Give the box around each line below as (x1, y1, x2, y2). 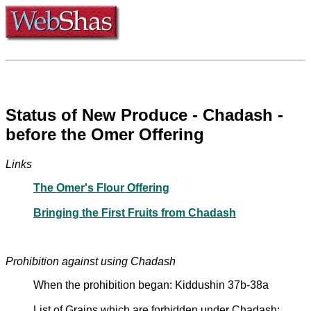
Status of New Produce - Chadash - (6, 105, 283, 124)
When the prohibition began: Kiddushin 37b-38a (33, 278, 269, 291)
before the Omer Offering (6, 124, 204, 144)
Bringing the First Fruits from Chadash (33, 206, 236, 219)
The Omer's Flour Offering (33, 181, 169, 194)
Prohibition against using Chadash (6, 255, 176, 267)
